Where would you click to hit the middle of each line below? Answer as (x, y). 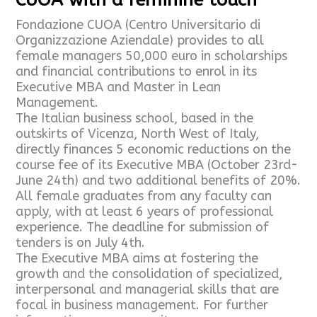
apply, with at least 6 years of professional (145, 211)
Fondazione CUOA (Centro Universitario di (138, 24)
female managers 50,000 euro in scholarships (152, 56)
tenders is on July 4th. (81, 242)
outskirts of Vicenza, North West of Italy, (138, 133)
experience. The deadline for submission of (143, 227)
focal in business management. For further (142, 305)
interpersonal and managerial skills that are (148, 289)
